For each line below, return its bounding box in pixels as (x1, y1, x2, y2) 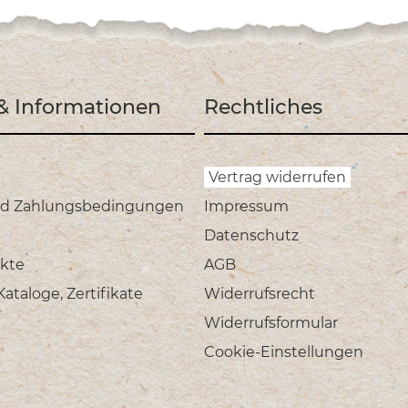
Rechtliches (204, 95, 322, 120)
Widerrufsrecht (204, 285, 315, 303)
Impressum (204, 198, 289, 216)
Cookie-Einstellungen (204, 343, 363, 362)
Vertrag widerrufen (209, 168, 346, 187)
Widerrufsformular (204, 314, 338, 332)
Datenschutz (204, 227, 299, 245)
